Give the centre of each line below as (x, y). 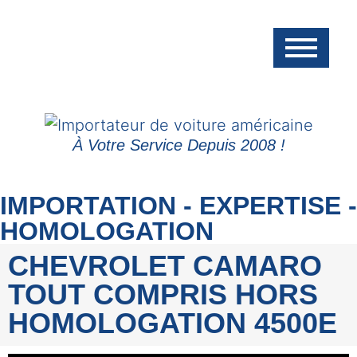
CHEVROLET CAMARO (165, 265)
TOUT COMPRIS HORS (163, 294)
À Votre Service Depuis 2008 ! (178, 145)
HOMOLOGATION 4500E (173, 323)
